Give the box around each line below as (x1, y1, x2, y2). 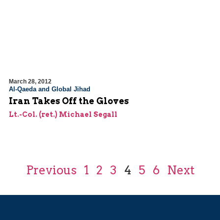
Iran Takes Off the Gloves (9, 96, 129, 107)
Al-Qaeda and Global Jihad (9, 85, 90, 93)
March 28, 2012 (9, 78, 52, 85)
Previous (26, 163, 77, 178)
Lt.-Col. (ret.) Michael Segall (9, 110, 117, 119)
